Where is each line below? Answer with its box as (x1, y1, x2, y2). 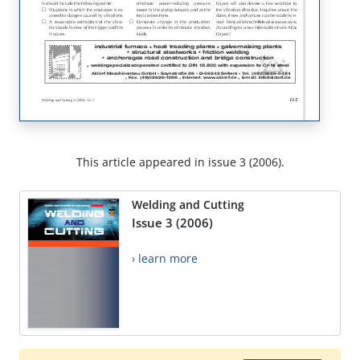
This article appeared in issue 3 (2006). (76, 154, 284, 170)
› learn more (132, 251, 198, 267)
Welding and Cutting (132, 197, 244, 213)
